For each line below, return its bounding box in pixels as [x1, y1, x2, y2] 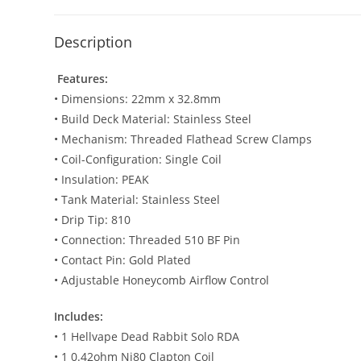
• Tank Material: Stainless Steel [54, 192, 221, 208]
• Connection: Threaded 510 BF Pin [54, 232, 241, 248]
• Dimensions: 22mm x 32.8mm [54, 91, 222, 107]
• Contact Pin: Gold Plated [54, 252, 192, 268]
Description [54, 32, 133, 52]
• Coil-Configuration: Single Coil [54, 151, 222, 168]
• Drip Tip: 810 [54, 212, 131, 228]
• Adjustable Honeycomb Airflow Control [54, 272, 270, 288]
